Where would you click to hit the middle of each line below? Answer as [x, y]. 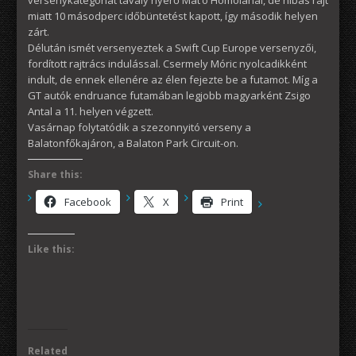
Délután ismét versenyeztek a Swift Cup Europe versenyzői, [172, 47]
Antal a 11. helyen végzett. [91, 111]
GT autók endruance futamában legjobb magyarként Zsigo [169, 95]
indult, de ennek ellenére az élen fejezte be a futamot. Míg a [173, 79]
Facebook [88, 201]
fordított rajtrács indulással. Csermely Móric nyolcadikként [167, 63]
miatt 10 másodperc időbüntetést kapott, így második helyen [173, 15]
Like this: [51, 249]
